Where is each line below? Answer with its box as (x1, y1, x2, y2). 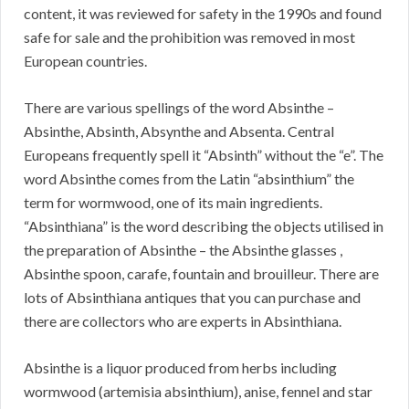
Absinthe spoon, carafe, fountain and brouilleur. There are (24, 265, 379, 283)
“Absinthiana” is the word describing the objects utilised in (24, 217, 383, 236)
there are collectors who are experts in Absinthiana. (24, 312, 341, 330)
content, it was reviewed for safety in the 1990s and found (24, 5, 382, 23)
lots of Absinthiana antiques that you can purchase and (24, 288, 361, 307)
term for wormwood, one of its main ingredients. (24, 194, 322, 212)
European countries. (24, 52, 147, 70)
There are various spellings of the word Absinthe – (24, 99, 334, 117)
